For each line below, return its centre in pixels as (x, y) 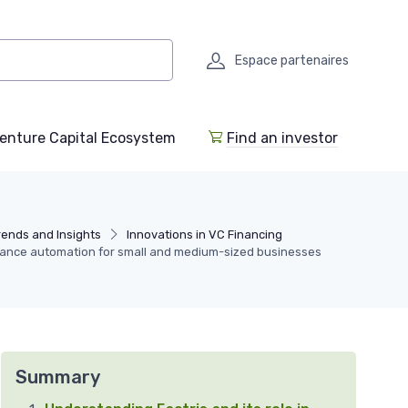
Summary (58, 377)
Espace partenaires (292, 60)
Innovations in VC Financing (204, 235)
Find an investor (282, 138)
